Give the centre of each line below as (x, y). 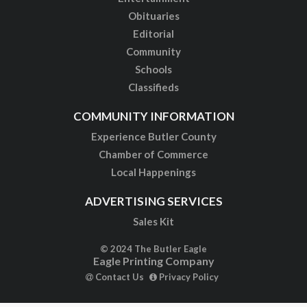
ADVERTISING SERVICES (153, 201)
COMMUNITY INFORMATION (153, 116)
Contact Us (118, 277)
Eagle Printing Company (153, 261)
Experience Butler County (153, 137)
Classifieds (153, 87)
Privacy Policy (187, 277)
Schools (153, 70)
